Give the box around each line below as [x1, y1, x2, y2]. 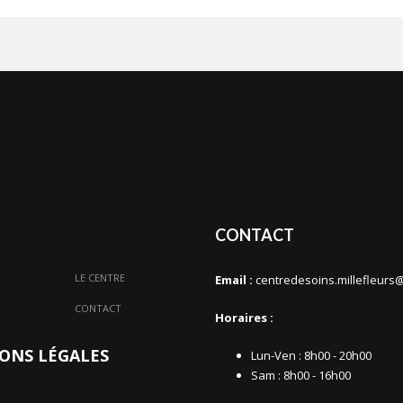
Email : [215, 272, 253, 289]
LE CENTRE [74, 271, 125, 285]
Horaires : [215, 309, 273, 327]
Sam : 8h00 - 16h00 [251, 367, 351, 384]
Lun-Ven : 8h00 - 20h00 [251, 347, 372, 364]
